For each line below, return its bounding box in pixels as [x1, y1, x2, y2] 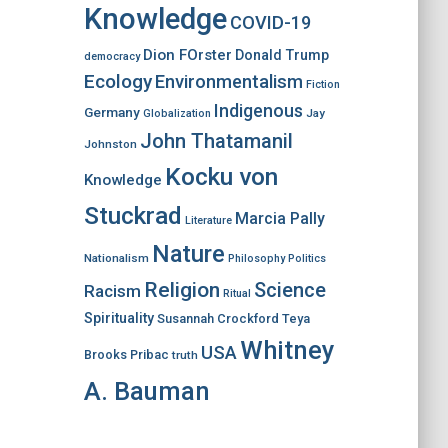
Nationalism [83, 251, 149, 265]
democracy [83, 50, 140, 63]
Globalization [142, 107, 211, 120]
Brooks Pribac [83, 347, 169, 362]
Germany [83, 104, 140, 120]
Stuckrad [83, 201, 182, 230]
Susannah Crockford [156, 311, 279, 326]
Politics [287, 252, 326, 265]
